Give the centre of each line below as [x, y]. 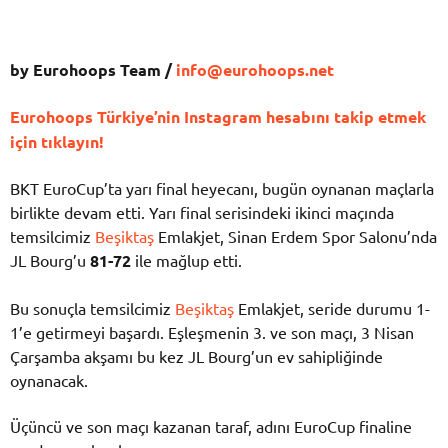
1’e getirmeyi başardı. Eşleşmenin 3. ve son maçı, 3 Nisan [212, 331]
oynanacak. [49, 379]
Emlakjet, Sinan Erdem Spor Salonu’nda [295, 236]
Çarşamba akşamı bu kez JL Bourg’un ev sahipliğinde [196, 355]
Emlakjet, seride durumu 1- [332, 307]
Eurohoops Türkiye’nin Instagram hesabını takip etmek [218, 117]
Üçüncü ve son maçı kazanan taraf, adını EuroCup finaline [211, 425]
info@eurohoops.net [255, 69]
